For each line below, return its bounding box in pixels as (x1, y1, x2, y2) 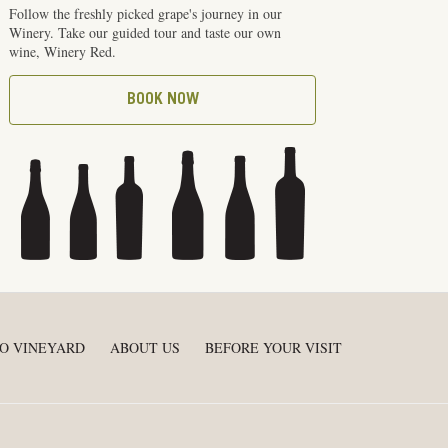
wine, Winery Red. (9, 42, 117, 61)
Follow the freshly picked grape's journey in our (9, 4, 283, 23)
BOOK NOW (126, 92, 199, 108)
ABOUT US (110, 338, 180, 357)
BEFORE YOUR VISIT (205, 338, 342, 357)
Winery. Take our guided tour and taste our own (9, 23, 282, 42)
